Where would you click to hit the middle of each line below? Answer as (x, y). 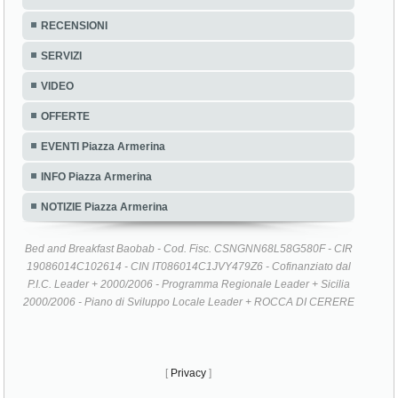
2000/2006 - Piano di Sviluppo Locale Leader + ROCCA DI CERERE (188, 302)
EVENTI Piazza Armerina (103, 146)
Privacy (189, 373)
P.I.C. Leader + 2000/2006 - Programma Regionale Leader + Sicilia (188, 284)
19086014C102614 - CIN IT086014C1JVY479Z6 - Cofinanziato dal (188, 266)
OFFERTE (66, 116)
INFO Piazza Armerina (97, 176)
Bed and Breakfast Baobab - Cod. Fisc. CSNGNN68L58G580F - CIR (188, 248)
